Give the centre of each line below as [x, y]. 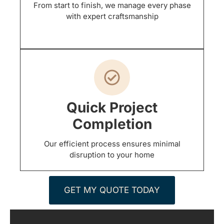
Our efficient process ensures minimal [112, 143]
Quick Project [112, 107]
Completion [112, 124]
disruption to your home [112, 154]
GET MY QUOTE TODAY [112, 190]
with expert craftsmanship [112, 16]
